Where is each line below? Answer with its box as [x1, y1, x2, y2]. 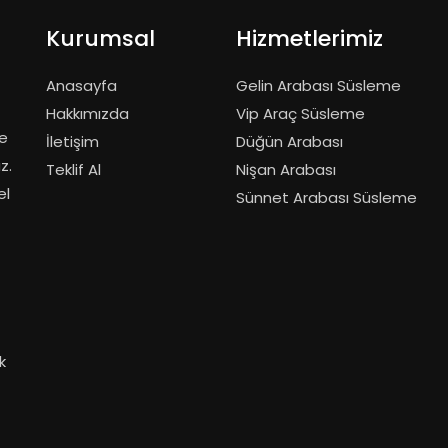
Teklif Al [46, 159, 101, 180]
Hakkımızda [46, 103, 129, 124]
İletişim [46, 131, 99, 152]
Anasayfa [46, 75, 117, 96]
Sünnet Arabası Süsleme [236, 187, 417, 208]
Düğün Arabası [236, 131, 343, 152]
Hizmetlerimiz [236, 23, 383, 54]
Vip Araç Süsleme [236, 103, 365, 124]
